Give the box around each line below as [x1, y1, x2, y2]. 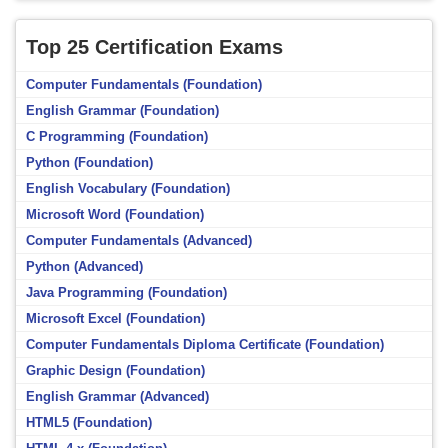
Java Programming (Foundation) [26, 285, 227, 301]
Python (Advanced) [26, 259, 143, 275]
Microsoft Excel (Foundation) [26, 311, 205, 327]
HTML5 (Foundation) [26, 415, 152, 431]
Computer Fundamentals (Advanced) [26, 233, 252, 249]
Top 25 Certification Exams [26, 36, 283, 59]
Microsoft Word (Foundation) [26, 207, 204, 223]
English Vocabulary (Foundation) [26, 181, 230, 197]
